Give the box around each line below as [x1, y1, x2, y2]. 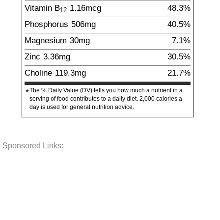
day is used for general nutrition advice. [29, 104, 134, 110]
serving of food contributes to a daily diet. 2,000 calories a [29, 95, 182, 102]
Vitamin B [25, 3, 60, 13]
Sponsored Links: [2, 141, 63, 150]
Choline [25, 68, 52, 78]
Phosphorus [25, 19, 68, 29]
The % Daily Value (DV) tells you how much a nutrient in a [29, 87, 183, 94]
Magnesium [25, 35, 67, 45]
